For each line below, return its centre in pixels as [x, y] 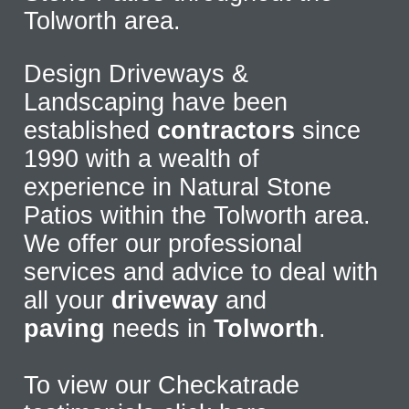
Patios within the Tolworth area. [198, 215]
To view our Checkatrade [162, 385]
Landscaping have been [156, 102]
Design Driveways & [136, 73]
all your [68, 300]
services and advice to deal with [201, 272]
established [91, 130]
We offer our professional [163, 243]
